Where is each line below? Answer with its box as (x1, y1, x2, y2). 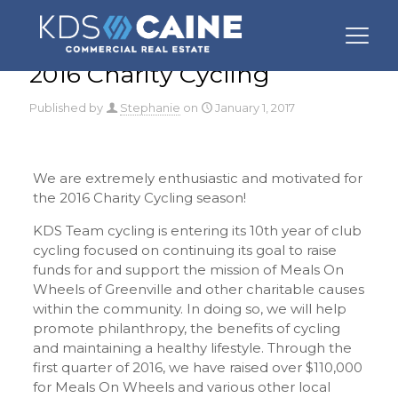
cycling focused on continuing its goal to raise (32, 242, 337, 259)
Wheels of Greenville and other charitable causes (32, 281, 364, 298)
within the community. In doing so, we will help (32, 300, 346, 317)
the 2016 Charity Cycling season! (32, 189, 246, 206)
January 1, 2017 (215, 100, 295, 115)
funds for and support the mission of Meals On (32, 261, 344, 278)
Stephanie (120, 100, 180, 115)
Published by (29, 100, 103, 115)
